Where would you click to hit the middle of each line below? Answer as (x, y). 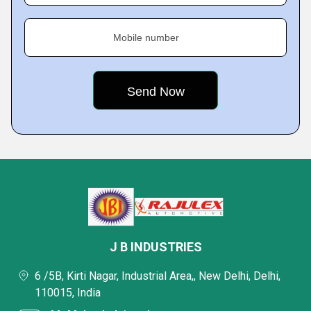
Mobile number (146, 37)
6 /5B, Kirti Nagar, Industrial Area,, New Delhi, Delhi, (158, 276)
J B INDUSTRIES (155, 247)
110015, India (68, 293)
